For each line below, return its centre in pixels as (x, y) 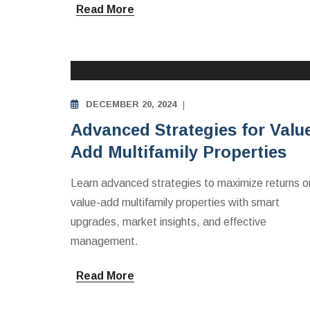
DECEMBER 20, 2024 (131, 104)
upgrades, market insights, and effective (168, 222)
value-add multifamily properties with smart (175, 202)
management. (104, 241)
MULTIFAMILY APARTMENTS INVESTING (197, 28)
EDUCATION (137, 48)
